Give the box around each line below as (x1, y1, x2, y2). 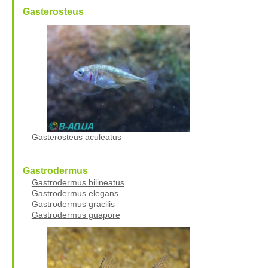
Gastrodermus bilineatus (31, 177, 124, 187)
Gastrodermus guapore (31, 209, 120, 220)
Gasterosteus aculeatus (31, 132, 121, 142)
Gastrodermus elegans (31, 188, 118, 198)
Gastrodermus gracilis (31, 199, 115, 209)
